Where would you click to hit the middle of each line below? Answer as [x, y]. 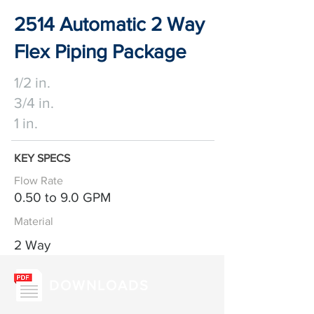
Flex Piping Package [100, 52]
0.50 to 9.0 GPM [62, 197]
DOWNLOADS [99, 285]
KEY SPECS [42, 158]
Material [34, 221]
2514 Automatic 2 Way [109, 24]
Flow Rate [39, 180]
